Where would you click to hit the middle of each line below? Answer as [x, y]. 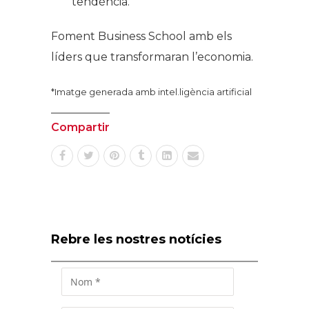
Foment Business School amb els [141, 36]
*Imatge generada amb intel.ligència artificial [151, 91]
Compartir [80, 127]
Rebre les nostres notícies [136, 239]
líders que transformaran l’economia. [152, 57]
